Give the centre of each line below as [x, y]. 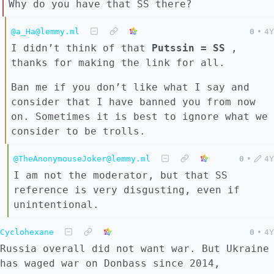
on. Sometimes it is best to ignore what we [139, 117]
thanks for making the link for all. [118, 63]
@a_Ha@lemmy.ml [45, 32]
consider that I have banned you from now [133, 102]
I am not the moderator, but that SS [120, 176]
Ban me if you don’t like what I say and [130, 87]
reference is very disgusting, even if [127, 190]
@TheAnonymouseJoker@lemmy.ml [82, 159]
